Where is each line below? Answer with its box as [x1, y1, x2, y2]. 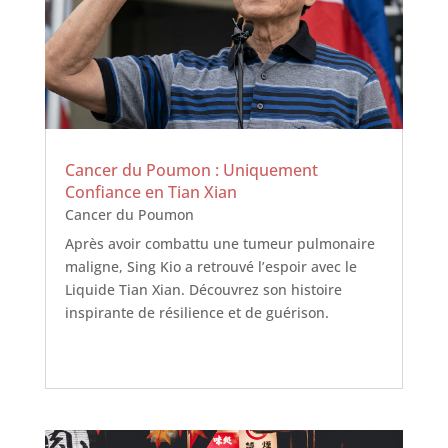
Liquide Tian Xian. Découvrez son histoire [64, 280, 342, 300]
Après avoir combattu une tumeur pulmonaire [64, 234, 375, 254]
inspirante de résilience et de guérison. [64, 303, 329, 323]
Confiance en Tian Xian [64, 181, 237, 204]
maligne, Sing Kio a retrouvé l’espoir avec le [64, 257, 357, 277]
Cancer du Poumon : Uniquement [64, 159, 318, 182]
